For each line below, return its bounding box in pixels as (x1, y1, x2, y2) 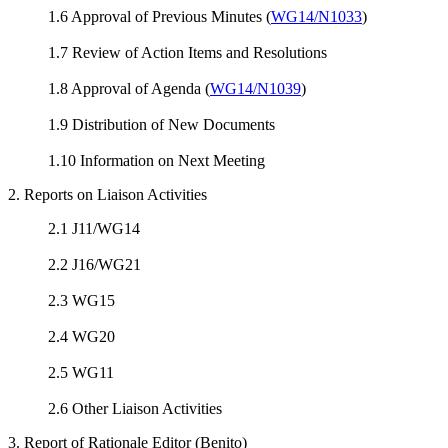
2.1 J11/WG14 (48, 220, 140, 237)
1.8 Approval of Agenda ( (48, 80, 210, 97)
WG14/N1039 (210, 80, 301, 97)
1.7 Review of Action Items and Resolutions (48, 44, 327, 61)
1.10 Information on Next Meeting (48, 152, 265, 169)
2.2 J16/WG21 (48, 256, 141, 273)
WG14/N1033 (271, 8, 362, 25)
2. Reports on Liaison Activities (8, 186, 207, 203)
